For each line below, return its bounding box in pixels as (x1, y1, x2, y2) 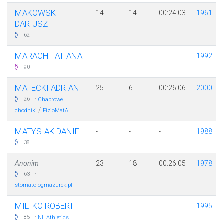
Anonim (15, 159, 39, 168)
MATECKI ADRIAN (15, 83, 79, 93)
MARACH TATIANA (15, 51, 82, 61)
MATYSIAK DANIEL (15, 126, 83, 137)
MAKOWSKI (15, 8, 58, 18)
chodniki (15, 107, 37, 114)
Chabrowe (38, 96, 63, 103)
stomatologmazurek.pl (15, 182, 72, 189)
